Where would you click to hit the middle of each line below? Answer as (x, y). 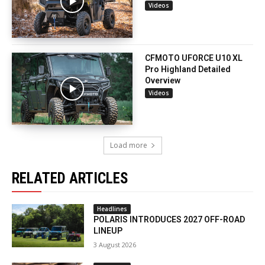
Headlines (112, 209)
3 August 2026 (115, 244)
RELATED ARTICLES (70, 178)
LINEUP (108, 230)
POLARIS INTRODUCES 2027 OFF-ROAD (169, 219)
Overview (163, 80)
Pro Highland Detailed (188, 69)
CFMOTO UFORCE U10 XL (194, 58)
